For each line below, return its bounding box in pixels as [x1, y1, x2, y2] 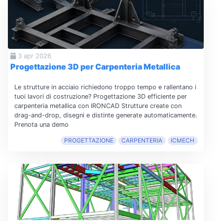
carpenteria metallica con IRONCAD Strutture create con [14, 102, 182, 110]
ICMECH [171, 137, 195, 145]
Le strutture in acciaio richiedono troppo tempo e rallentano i [14, 83, 196, 91]
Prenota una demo [14, 121, 69, 129]
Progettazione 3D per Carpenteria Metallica [10, 62, 180, 72]
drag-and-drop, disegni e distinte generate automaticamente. [14, 111, 197, 119]
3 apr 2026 [15, 51, 51, 60]
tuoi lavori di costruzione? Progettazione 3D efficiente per [14, 93, 187, 101]
